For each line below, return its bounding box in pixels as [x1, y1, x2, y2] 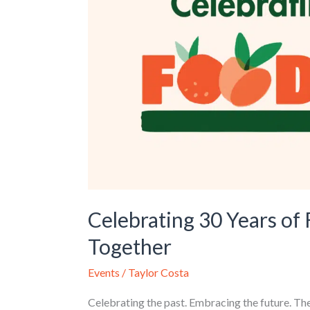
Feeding [86, 6, 125, 19]
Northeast [86, 23, 136, 37]
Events [87, 266, 120, 280]
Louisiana [86, 40, 131, 54]
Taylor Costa [127, 266, 189, 280]
